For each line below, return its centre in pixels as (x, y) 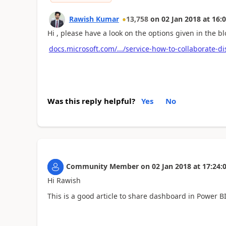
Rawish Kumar (94, 19)
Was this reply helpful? (91, 101)
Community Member (102, 166)
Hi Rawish (64, 180)
